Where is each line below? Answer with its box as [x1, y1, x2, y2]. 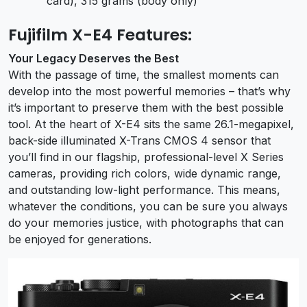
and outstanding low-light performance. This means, [8, 183, 280, 197]
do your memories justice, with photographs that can [8, 216, 284, 230]
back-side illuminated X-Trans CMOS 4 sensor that [8, 134, 271, 148]
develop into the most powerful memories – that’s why [8, 84, 291, 99]
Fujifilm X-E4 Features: [8, 23, 192, 47]
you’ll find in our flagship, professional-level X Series [8, 150, 284, 164]
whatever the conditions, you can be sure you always [8, 199, 288, 214]
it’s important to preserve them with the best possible [8, 101, 284, 115]
